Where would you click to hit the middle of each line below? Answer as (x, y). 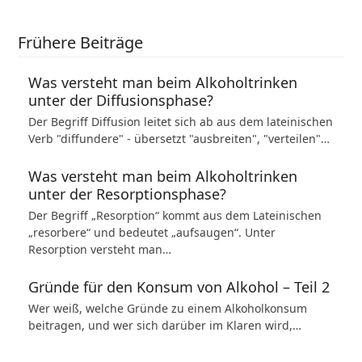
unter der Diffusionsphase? (120, 100)
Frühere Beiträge (81, 42)
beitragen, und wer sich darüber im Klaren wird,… (164, 325)
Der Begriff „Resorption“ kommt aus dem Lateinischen (175, 215)
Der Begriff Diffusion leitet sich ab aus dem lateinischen (180, 122)
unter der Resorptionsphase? (127, 194)
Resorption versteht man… (99, 249)
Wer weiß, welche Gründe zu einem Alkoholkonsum (167, 308)
